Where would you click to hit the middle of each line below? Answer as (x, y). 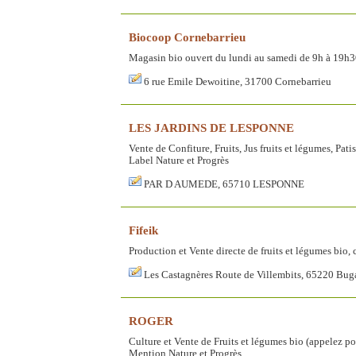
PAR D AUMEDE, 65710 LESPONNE (224, 185)
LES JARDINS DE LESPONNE (211, 128)
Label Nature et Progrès (179, 161)
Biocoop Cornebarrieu (187, 37)
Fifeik (143, 230)
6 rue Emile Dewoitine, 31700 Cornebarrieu (238, 82)
